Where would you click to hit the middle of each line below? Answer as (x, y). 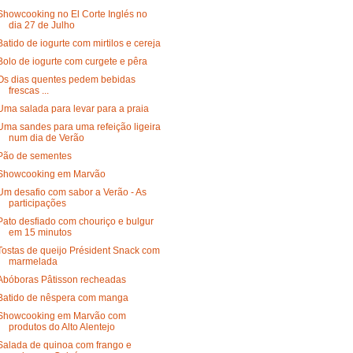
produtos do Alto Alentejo (61, 327)
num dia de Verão (46, 137)
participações (37, 203)
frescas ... (28, 90)
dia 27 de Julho (41, 25)
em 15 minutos (40, 232)
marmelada (33, 261)
